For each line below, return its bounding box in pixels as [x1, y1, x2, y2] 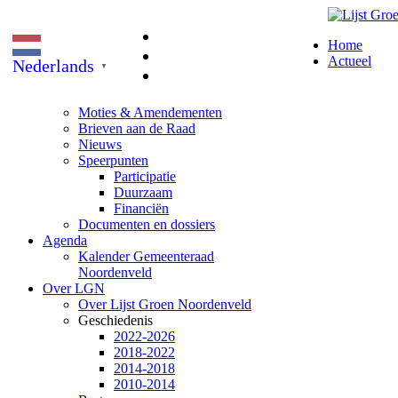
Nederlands [12, 56, 94, 76]
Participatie [114, 169, 176, 184]
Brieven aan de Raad [78, 121, 195, 136]
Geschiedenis [78, 313, 153, 328]
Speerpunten [78, 153, 148, 168]
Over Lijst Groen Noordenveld [78, 297, 251, 312]
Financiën [114, 201, 169, 216]
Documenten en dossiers [78, 217, 215, 232]
